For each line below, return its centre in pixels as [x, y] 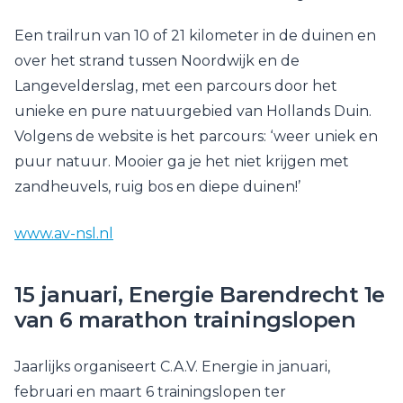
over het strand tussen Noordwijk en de [157, 61]
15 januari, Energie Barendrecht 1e [200, 295]
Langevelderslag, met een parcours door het [176, 86]
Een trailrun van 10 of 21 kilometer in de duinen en [195, 36]
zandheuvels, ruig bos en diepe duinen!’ [157, 187]
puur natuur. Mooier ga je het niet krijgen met [182, 161]
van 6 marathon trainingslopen [185, 320]
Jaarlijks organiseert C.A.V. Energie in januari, [172, 367]
